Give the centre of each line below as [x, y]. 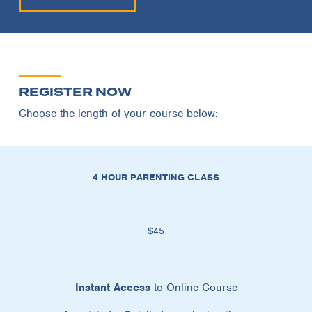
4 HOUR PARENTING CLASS [156, 177]
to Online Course [194, 287]
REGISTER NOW [75, 92]
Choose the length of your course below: [118, 113]
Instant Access [112, 287]
